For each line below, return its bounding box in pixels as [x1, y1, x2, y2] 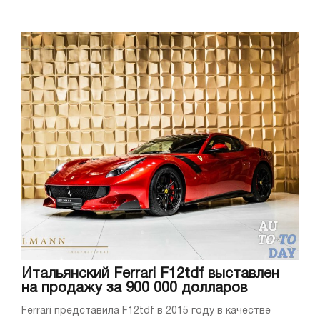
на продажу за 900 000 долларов [21, 281, 247, 295]
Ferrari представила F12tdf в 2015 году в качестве [21, 306, 271, 316]
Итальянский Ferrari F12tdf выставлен [21, 267, 279, 281]
